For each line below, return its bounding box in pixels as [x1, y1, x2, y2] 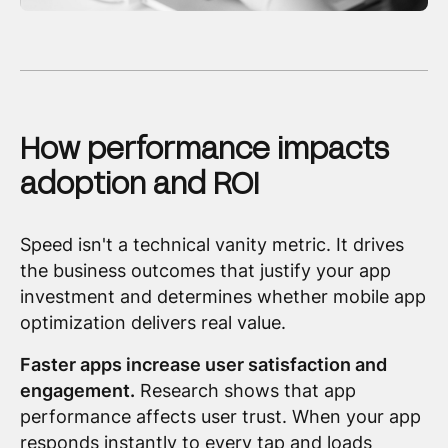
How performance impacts [19, 129, 389, 166]
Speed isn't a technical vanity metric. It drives [19, 234, 404, 256]
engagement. [19, 379, 135, 401]
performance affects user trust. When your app [19, 405, 421, 427]
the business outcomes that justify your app [19, 260, 391, 282]
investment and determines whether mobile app [19, 286, 426, 308]
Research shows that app [134, 379, 356, 401]
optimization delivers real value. [19, 312, 286, 334]
